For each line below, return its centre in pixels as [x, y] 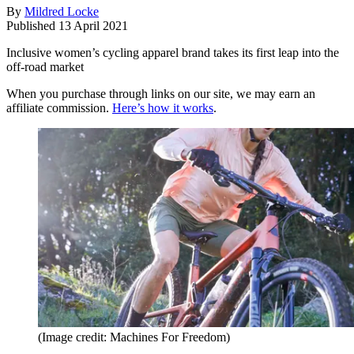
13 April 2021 [93, 26]
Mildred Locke [62, 12]
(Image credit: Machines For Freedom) [134, 337]
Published [32, 26]
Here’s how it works [163, 108]
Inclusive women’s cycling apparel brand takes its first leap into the [173, 53]
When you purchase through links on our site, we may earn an [161, 94]
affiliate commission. [59, 108]
